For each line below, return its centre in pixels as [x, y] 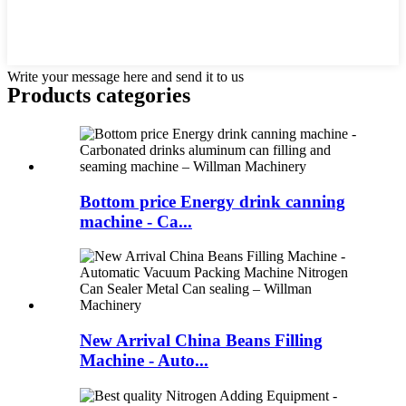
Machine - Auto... [144, 361]
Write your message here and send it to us [126, 77]
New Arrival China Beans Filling [201, 341]
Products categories [99, 96]
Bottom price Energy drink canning [213, 201]
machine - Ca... [136, 221]
